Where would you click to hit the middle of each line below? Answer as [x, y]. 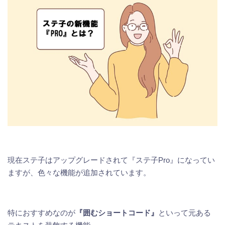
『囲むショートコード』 [117, 213]
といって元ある [185, 213]
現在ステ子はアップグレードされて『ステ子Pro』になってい [111, 160]
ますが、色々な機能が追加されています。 [79, 173]
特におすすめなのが [41, 213]
